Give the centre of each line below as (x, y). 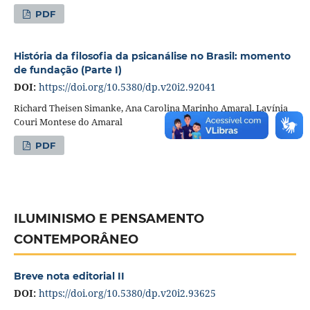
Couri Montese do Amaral (68, 121)
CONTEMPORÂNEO (76, 239)
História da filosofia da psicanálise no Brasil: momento (152, 56)
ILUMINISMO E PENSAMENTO (109, 218)
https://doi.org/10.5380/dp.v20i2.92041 (127, 86)
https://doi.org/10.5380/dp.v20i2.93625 (127, 293)
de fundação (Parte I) (67, 70)
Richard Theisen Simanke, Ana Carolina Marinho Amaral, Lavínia (151, 108)
